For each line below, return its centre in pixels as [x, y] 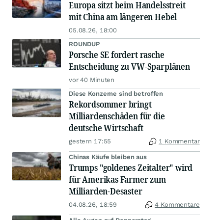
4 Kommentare [177, 205]
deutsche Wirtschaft [106, 128]
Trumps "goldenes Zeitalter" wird [131, 167]
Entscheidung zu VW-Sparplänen [129, 66]
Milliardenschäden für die [117, 116]
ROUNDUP [84, 44]
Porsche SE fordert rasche [117, 55]
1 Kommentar [179, 141]
